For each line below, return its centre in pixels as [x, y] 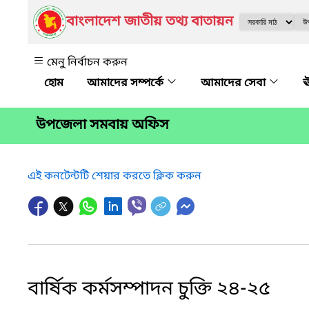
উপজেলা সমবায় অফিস [102, 126]
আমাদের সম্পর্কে [127, 83]
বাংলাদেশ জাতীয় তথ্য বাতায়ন [150, 22]
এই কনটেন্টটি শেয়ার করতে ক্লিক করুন [114, 176]
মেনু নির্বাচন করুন [87, 63]
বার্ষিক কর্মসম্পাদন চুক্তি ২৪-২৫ [149, 289]
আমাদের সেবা [235, 83]
